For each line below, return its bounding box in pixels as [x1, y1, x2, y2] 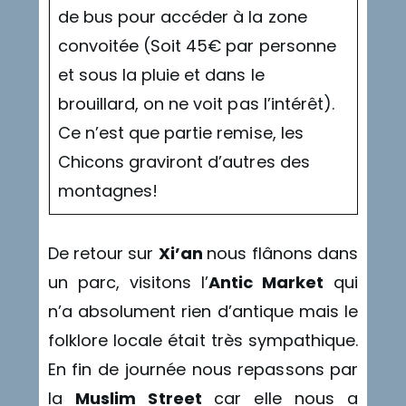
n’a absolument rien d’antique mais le [47, 300, 359, 324]
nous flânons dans [207, 242, 359, 266]
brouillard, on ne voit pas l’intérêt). [57, 92, 335, 116]
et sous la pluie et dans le [57, 63, 265, 87]
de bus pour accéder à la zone [57, 5, 307, 29]
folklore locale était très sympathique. [47, 329, 359, 353]
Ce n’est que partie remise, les [57, 121, 304, 145]
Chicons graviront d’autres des [57, 150, 310, 174]
